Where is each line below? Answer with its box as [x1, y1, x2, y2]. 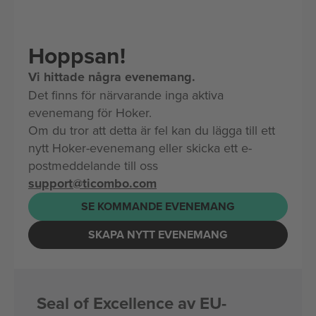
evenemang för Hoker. [28, 103, 152, 121]
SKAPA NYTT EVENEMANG [88, 226, 228, 243]
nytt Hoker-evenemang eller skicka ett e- [28, 138, 252, 157]
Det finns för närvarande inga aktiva [28, 85, 224, 104]
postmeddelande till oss [28, 156, 158, 174]
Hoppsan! [28, 38, 126, 72]
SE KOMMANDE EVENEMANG [81, 198, 235, 215]
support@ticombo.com [28, 174, 157, 193]
